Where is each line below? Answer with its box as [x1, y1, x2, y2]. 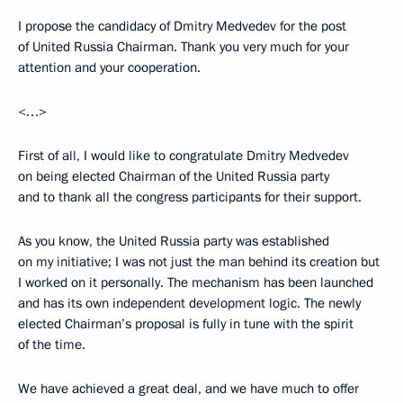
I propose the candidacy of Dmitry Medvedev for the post [18, 17, 346, 36]
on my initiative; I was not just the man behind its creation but [18, 253, 380, 272]
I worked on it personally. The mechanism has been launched [18, 273, 373, 292]
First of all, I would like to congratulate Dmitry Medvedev [18, 147, 349, 166]
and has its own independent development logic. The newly [18, 294, 361, 313]
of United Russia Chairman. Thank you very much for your [18, 38, 349, 57]
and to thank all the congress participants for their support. [18, 188, 362, 207]
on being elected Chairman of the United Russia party [18, 167, 329, 186]
